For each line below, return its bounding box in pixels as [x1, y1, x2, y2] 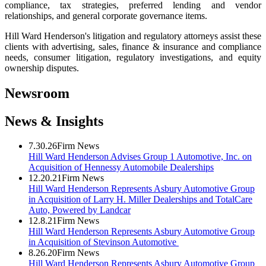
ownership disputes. [5, 62, 79, 73]
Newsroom [5, 85, 69, 101]
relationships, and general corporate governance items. [5, 10, 207, 21]
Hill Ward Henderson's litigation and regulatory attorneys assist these [5, 30, 261, 41]
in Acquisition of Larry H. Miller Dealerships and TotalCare [28, 194, 252, 205]
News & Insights [5, 113, 103, 129]
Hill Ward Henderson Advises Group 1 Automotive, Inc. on [28, 151, 252, 162]
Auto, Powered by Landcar [28, 205, 131, 216]
